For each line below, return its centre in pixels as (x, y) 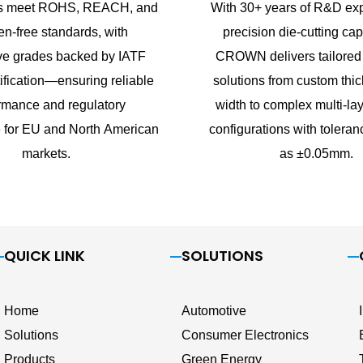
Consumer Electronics (245, 335)
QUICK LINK (45, 256)
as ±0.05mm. (317, 154)
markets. (47, 154)
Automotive (214, 311)
